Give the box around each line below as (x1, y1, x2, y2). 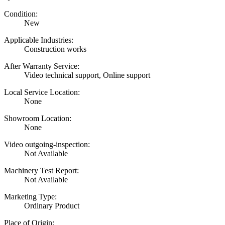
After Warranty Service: (4, 62, 79, 71)
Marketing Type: (4, 192, 57, 201)
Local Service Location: (4, 88, 80, 97)
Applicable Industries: (4, 36, 73, 45)
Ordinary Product (24, 201, 79, 210)
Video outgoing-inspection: (4, 140, 90, 149)
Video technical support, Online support (24, 71, 150, 80)
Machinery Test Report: (4, 166, 79, 175)
